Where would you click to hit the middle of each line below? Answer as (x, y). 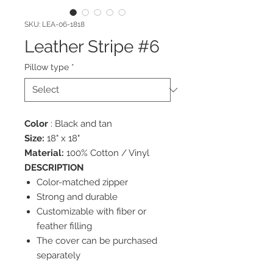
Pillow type (47, 67)
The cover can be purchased (97, 241)
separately (58, 255)
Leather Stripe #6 (92, 47)
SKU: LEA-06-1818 (55, 24)
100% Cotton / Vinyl (107, 153)
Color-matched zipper (82, 182)
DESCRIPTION (54, 168)
